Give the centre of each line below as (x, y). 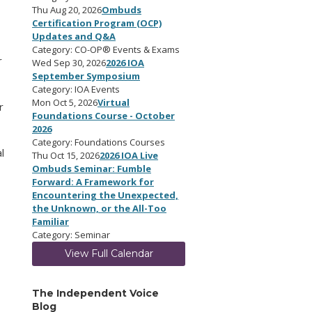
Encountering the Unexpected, (105, 195)
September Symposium (86, 76)
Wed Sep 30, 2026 (69, 63)
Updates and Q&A (74, 36)
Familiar (50, 221)
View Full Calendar (109, 253)
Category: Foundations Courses (99, 142)
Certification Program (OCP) (97, 23)
